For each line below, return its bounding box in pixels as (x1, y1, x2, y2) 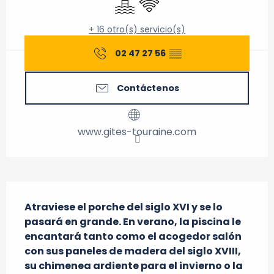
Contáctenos (117, 82, 179, 94)
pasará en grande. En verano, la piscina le (24, 215, 241, 229)
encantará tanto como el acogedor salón (24, 229, 242, 243)
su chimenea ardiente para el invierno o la (24, 259, 243, 273)
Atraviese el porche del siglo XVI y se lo (24, 200, 223, 214)
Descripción (6, 182, 79, 199)
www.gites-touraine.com (78, 125, 196, 139)
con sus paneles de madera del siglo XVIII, (24, 244, 241, 258)
